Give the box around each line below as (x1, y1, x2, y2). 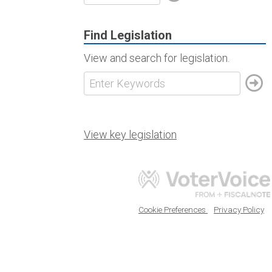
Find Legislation (84, 27, 172, 42)
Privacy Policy (214, 205, 264, 215)
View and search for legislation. (84, 51, 229, 64)
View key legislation (84, 128, 177, 141)
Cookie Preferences (138, 205, 208, 215)
